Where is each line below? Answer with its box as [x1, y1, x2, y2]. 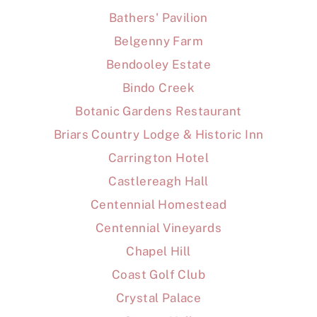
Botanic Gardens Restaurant [75, 104, 242, 119]
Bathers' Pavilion [109, 11, 208, 25]
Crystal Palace [115, 291, 202, 306]
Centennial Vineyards [96, 221, 221, 236]
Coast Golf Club [112, 267, 205, 282]
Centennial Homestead [91, 197, 226, 212]
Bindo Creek [122, 81, 195, 96]
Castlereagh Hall [108, 174, 209, 189]
